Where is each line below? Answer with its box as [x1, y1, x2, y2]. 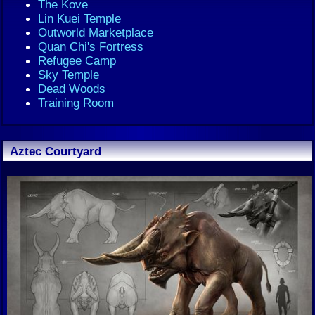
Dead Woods [38, 82, 105, 96]
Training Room [38, 96, 114, 110]
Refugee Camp [38, 53, 116, 67]
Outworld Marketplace [38, 25, 153, 39]
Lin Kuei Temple [38, 11, 121, 25]
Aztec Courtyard [10, 144, 101, 158]
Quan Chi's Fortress [38, 39, 143, 53]
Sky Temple [38, 67, 99, 82]
